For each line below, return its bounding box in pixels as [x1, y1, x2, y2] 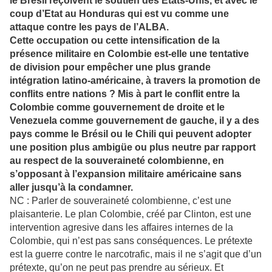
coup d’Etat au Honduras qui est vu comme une [10, 8, 229, 19]
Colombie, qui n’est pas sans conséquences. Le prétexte [10, 236, 253, 246]
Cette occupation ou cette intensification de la [10, 35, 220, 46]
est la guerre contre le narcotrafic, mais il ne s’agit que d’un [10, 249, 262, 260]
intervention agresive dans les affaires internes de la [10, 222, 233, 233]
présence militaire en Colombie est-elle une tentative [10, 49, 249, 59]
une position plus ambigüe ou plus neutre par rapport [10, 142, 256, 153]
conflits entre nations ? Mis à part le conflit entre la [10, 89, 240, 100]
